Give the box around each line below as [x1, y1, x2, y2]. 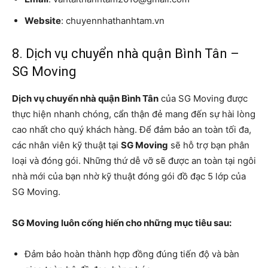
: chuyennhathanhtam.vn [61, 15, 165, 27]
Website [25, 15, 61, 27]
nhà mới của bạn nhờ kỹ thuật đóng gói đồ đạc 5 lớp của [12, 170, 246, 182]
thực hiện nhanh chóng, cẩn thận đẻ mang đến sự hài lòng [12, 108, 255, 120]
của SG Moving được [159, 93, 248, 105]
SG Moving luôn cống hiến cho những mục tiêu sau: [12, 217, 232, 229]
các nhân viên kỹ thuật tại [12, 139, 121, 151]
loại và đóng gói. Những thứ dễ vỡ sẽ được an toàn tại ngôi [12, 155, 256, 167]
